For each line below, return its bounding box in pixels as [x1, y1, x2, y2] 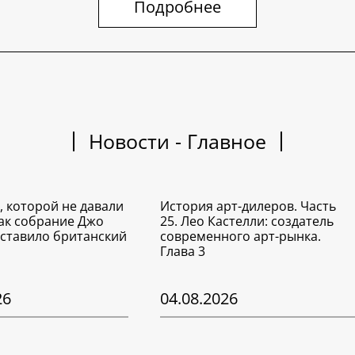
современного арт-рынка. [160, 227, 322, 246]
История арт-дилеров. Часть [160, 197, 337, 216]
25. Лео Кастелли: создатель [160, 212, 334, 231]
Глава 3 [160, 242, 206, 261]
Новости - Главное [89, 128, 266, 155]
